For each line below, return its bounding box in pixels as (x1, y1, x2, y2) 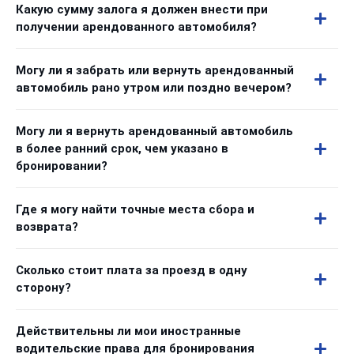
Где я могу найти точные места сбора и (16, 202, 254, 217)
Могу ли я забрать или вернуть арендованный (16, 63, 294, 77)
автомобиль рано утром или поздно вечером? (16, 81, 292, 95)
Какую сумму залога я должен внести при (16, 2, 268, 17)
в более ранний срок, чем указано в (16, 141, 228, 156)
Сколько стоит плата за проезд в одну (16, 263, 247, 277)
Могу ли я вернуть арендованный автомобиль (16, 124, 293, 138)
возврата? (16, 220, 78, 234)
